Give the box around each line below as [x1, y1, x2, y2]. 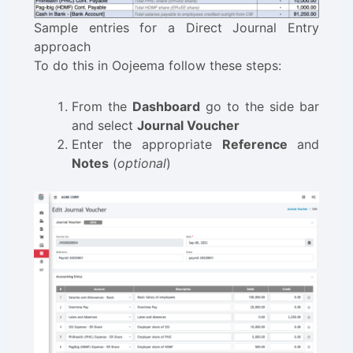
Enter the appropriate [71, 136, 222, 152]
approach [33, 38, 91, 54]
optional [117, 154, 166, 171]
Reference [221, 136, 288, 152]
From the [71, 98, 132, 114]
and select [71, 117, 137, 133]
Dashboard [132, 98, 200, 114]
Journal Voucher [136, 117, 240, 133]
